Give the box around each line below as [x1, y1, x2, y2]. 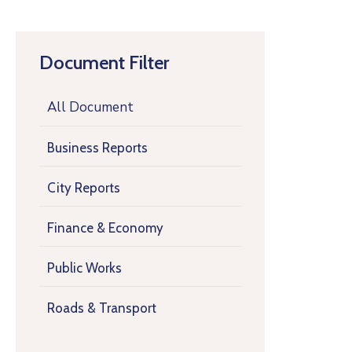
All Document [47, 98, 134, 117]
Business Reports [47, 140, 148, 156]
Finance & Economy [47, 220, 163, 236]
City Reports [47, 180, 120, 196]
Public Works [47, 260, 122, 277]
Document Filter [39, 51, 169, 75]
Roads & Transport [47, 300, 156, 317]
